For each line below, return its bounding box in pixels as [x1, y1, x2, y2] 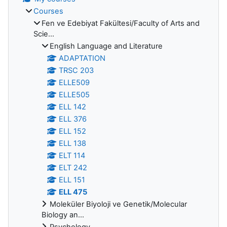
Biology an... [42, 210, 84, 219]
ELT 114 [59, 150, 86, 160]
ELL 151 [59, 175, 86, 184]
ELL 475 [59, 187, 88, 197]
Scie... [33, 29, 54, 39]
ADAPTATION [59, 53, 106, 63]
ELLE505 [59, 90, 90, 99]
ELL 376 [59, 114, 87, 124]
